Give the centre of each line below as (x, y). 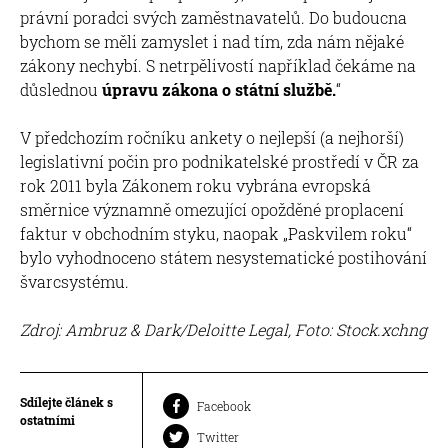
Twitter (218, 436)
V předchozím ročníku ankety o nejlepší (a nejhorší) (212, 137)
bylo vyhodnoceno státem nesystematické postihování (223, 257)
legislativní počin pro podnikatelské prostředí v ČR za (219, 161)
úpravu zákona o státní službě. (217, 89)
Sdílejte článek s (66, 401)
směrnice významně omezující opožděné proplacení (212, 209)
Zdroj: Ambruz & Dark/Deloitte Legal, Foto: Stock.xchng (223, 329)
